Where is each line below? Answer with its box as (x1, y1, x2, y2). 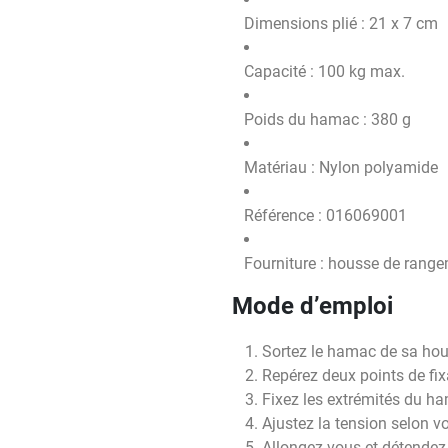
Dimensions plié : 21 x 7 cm (244, 14, 438, 33)
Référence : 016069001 (244, 206, 407, 225)
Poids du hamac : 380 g (244, 110, 411, 129)
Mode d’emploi (232, 292, 393, 320)
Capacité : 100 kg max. (244, 62, 405, 81)
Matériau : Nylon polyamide (244, 158, 438, 177)
